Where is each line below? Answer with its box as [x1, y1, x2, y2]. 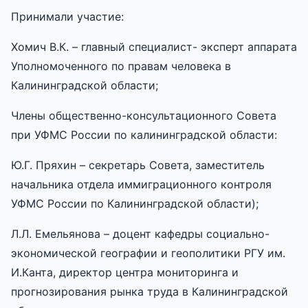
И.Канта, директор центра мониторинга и [11, 265, 239, 279]
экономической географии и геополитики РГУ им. [11, 245, 285, 260]
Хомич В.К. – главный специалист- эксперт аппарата [11, 39, 297, 54]
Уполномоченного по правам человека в [11, 58, 231, 73]
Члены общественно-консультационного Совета [11, 108, 276, 122]
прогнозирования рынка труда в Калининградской [11, 284, 288, 298]
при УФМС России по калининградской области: [11, 127, 277, 142]
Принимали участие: [11, 9, 124, 23]
